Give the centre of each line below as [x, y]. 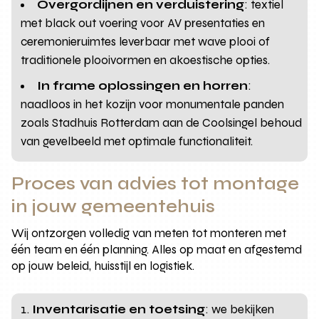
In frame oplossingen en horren [143, 85]
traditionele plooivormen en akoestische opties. [146, 60]
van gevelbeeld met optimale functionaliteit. [137, 141]
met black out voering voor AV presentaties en [143, 23]
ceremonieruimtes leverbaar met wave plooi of [146, 41]
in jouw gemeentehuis [114, 206]
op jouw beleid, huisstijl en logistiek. [103, 266]
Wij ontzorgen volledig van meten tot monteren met [149, 233]
